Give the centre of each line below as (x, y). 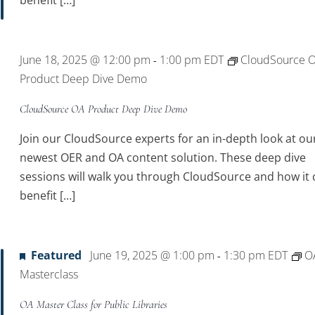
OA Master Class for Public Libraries (94, 304)
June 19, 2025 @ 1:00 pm (153, 255)
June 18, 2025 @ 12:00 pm (85, 60)
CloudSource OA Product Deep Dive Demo (104, 109)
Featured (57, 255)
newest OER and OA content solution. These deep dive (163, 157)
